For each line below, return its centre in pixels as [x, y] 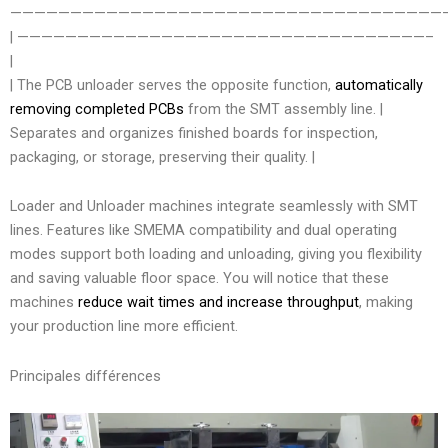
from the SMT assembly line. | [283, 108]
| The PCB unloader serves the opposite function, [172, 84]
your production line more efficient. [124, 326]
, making [386, 302]
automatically [379, 84]
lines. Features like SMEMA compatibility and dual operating [203, 230]
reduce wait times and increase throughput [218, 302]
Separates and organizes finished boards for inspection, [194, 132]
